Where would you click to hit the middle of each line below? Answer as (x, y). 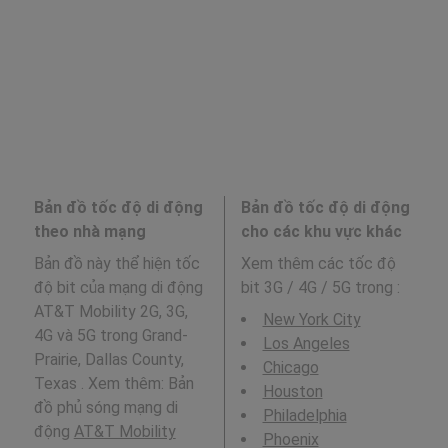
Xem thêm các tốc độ (318, 263)
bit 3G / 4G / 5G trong (318, 287)
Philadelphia (304, 415)
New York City (311, 319)
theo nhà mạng (89, 231)
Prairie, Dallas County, (108, 359)
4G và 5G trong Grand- (110, 335)
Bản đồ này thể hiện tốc (116, 263)
